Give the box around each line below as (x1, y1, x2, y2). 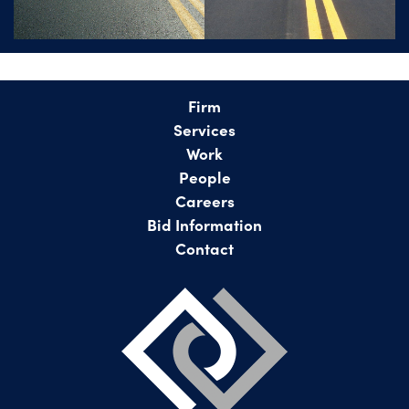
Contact (175, 237, 234, 259)
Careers (174, 190, 235, 212)
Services (173, 119, 236, 141)
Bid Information (147, 214, 262, 236)
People (178, 166, 231, 188)
